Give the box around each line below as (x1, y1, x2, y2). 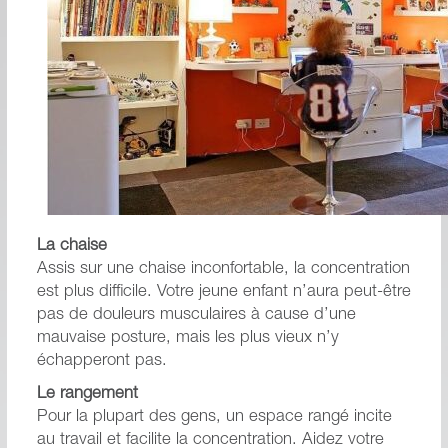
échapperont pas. (36, 352, 167, 370)
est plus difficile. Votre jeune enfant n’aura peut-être (36, 283, 411, 301)
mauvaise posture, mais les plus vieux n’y (36, 329, 339, 347)
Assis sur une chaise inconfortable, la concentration (36, 260, 410, 278)
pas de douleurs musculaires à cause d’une (36, 306, 356, 324)
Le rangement (36, 385, 138, 403)
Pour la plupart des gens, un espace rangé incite (36, 408, 392, 426)
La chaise (36, 237, 107, 255)
